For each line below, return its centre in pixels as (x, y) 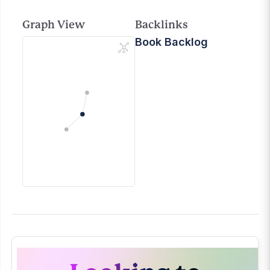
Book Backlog (171, 42)
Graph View (54, 24)
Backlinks (162, 24)
